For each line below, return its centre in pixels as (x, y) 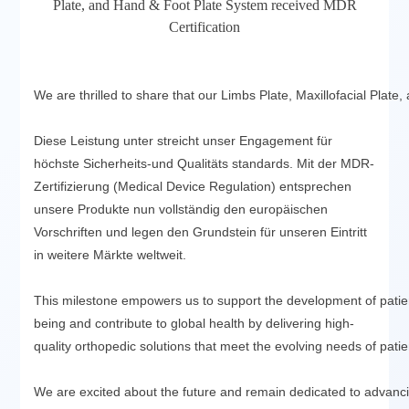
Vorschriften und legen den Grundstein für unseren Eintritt (201, 231)
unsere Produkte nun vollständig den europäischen (181, 209)
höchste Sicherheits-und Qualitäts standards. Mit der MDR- (204, 163)
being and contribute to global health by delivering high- (194, 323)
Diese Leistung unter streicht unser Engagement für (184, 140)
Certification (204, 26)
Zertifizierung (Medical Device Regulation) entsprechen (193, 186)
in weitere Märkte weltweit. (110, 254)
